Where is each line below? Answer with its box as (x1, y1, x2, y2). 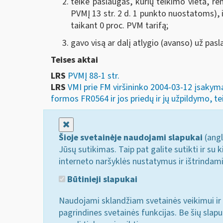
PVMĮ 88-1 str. (68, 70, 119, 83)
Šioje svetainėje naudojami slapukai (59, 131, 203, 144)
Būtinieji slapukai (65, 173, 137, 186)
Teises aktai (51, 53, 98, 66)
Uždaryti (69, 118, 101, 131)
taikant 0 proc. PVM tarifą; (71, 19, 168, 32)
